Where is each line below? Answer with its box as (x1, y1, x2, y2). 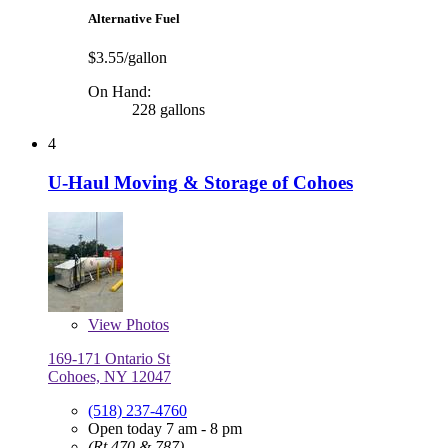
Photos (122, 316, 169, 334)
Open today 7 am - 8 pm (88, 420, 242, 438)
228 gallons (128, 100, 205, 118)
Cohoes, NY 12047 (48, 368, 171, 386)
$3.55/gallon (88, 48, 167, 66)
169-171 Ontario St (48, 350, 170, 368)
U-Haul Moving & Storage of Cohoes (48, 171, 353, 193)
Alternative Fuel (88, 10, 180, 26)
